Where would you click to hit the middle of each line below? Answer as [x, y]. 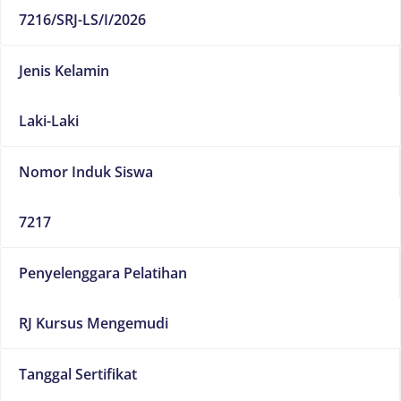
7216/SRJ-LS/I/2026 [82, 19]
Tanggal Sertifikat [78, 374]
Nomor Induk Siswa [86, 171]
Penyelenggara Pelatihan [103, 273]
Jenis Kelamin [64, 70]
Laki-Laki [49, 120]
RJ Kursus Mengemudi [94, 323]
